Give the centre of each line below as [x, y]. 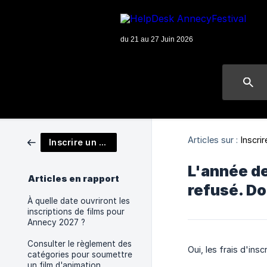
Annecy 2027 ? [56, 222]
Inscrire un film [103, 142]
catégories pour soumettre [80, 254]
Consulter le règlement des [80, 244]
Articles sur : [213, 139]
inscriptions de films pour [76, 212]
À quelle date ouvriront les [79, 201]
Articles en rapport [74, 179]
